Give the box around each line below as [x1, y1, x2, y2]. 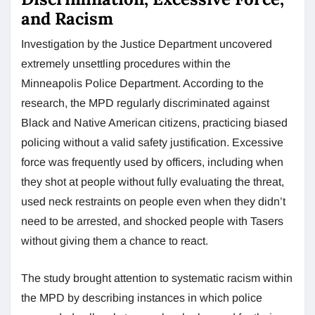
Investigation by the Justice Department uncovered [21, 37, 272, 50]
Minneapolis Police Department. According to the [21, 77, 264, 89]
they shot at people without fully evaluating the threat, [21, 175, 284, 188]
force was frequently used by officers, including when [21, 155, 283, 168]
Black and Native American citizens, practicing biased [21, 116, 288, 129]
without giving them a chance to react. [21, 234, 208, 247]
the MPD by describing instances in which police [21, 291, 262, 304]
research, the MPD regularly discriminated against [21, 96, 269, 109]
